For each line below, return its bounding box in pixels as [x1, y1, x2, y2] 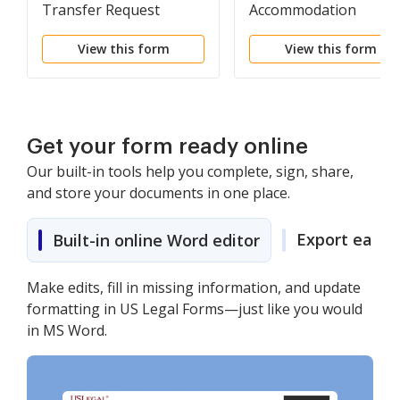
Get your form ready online [27, 136, 308, 158]
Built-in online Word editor [53, 229, 260, 252]
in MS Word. [27, 321, 107, 341]
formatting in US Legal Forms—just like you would [27, 299, 362, 320]
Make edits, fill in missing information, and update [27, 278, 361, 298]
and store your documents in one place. [27, 183, 290, 204]
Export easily [296, 229, 398, 251]
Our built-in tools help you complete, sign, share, [27, 162, 354, 182]
